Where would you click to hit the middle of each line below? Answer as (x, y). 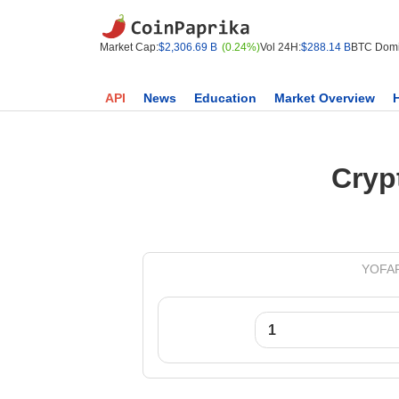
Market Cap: (129, 47)
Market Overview (325, 98)
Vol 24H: (281, 47)
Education (225, 98)
